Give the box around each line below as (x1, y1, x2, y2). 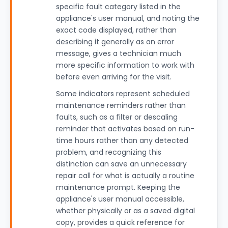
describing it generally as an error (56, 37, 174, 47)
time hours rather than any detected (56, 135, 188, 146)
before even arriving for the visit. (56, 72, 172, 82)
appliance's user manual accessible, (56, 194, 184, 204)
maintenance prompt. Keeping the (56, 182, 180, 192)
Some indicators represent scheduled (56, 89, 190, 99)
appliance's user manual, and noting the (56, 13, 199, 23)
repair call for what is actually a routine (56, 170, 194, 181)
